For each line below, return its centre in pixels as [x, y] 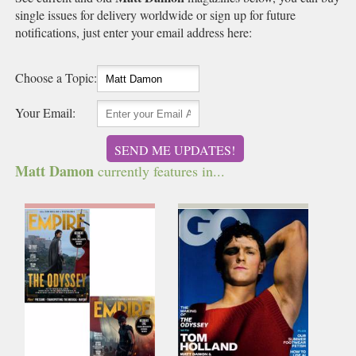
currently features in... [160, 171]
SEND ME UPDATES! [175, 150]
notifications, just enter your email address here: [134, 32]
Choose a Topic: [56, 77]
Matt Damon [55, 171]
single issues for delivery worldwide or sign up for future [156, 15]
